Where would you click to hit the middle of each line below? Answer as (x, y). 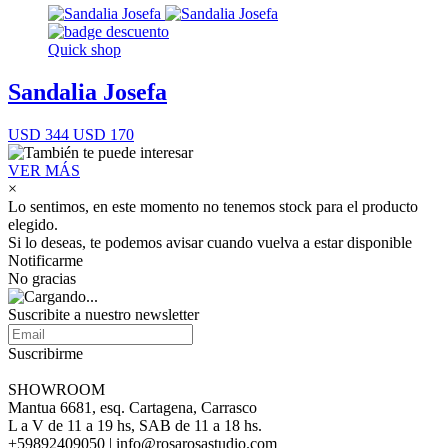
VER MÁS (44, 170)
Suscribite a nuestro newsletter (103, 314)
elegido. (33, 224)
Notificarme (45, 260)
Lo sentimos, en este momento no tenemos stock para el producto (213, 206)
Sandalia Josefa (87, 92)
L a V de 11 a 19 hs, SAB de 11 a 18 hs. (135, 425)
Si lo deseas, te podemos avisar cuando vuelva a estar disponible (210, 242)
